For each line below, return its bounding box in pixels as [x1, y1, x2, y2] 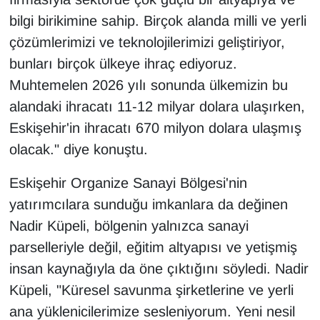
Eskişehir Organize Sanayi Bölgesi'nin [9, 175, 247, 191]
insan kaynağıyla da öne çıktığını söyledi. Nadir [9, 261, 309, 277]
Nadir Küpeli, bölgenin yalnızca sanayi [9, 218, 249, 234]
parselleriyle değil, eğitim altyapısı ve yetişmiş [9, 239, 297, 256]
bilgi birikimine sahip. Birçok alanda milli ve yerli [9, 13, 306, 29]
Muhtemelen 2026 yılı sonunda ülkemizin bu [9, 77, 288, 94]
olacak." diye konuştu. [9, 141, 148, 158]
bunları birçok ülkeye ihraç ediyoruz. [9, 56, 237, 72]
